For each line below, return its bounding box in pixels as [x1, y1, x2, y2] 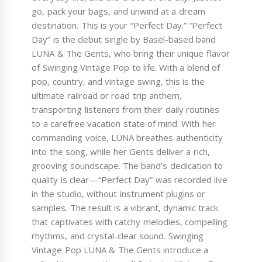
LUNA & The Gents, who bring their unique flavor [32, 47, 230, 60]
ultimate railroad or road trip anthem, [32, 89, 182, 102]
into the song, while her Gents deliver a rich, [32, 146, 210, 158]
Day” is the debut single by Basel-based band [32, 33, 216, 46]
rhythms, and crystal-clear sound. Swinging [32, 230, 204, 242]
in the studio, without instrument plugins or [32, 188, 206, 200]
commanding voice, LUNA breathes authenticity [32, 132, 223, 144]
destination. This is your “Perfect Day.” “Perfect [32, 19, 223, 32]
